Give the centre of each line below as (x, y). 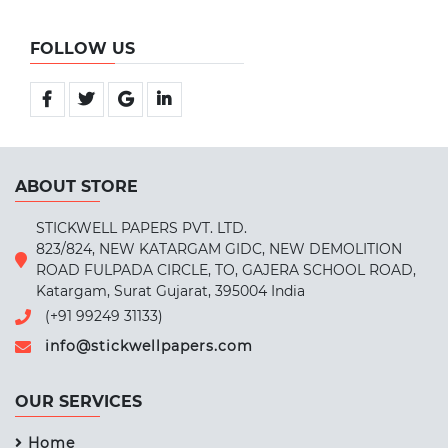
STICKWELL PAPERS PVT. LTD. (141, 227)
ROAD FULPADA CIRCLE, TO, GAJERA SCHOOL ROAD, (225, 269)
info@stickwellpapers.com (149, 346)
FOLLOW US (82, 48)
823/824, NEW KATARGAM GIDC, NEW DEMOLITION (218, 248)
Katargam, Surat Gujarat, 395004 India (170, 290)
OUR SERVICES (78, 401)
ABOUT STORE (76, 186)
